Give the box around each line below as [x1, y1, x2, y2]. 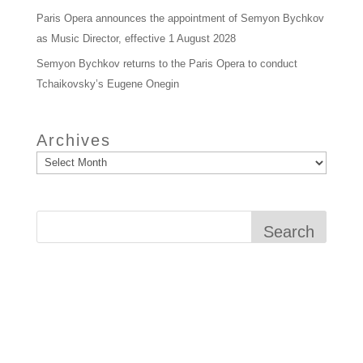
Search [263, 222, 315, 241]
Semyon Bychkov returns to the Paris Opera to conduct [36, 58, 297, 70]
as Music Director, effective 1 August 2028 [36, 32, 236, 45]
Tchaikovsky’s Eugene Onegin [36, 78, 179, 90]
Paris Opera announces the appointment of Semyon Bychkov [36, 11, 324, 24]
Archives [36, 131, 111, 149]
